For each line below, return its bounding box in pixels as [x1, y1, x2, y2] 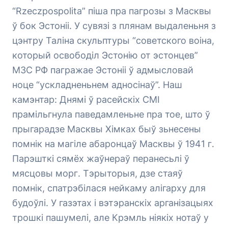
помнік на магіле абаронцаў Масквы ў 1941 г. [12, 138, 214, 149]
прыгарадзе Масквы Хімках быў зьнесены [12, 124, 201, 134]
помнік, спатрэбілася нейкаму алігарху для [12, 183, 206, 193]
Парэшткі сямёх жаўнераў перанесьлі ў [12, 153, 189, 164]
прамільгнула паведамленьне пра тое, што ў [12, 109, 210, 120]
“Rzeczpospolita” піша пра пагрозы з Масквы [12, 6, 211, 16]
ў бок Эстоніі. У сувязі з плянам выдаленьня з [12, 20, 216, 31]
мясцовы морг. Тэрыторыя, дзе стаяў [12, 168, 183, 179]
